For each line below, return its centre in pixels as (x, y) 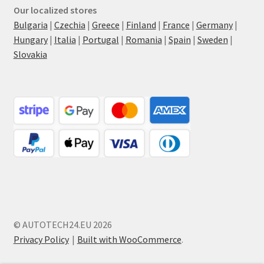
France (176, 25)
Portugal (100, 40)
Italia (65, 40)
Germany (214, 25)
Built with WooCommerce (129, 239)
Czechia (70, 25)
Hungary (30, 40)
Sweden (212, 40)
